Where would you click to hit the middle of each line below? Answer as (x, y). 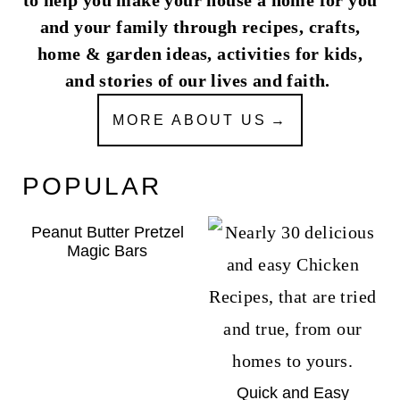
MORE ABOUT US (190, 120)
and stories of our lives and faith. (200, 80)
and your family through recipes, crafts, (200, 26)
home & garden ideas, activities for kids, (200, 53)
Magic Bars (108, 250)
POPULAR (92, 186)
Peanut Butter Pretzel (107, 232)
